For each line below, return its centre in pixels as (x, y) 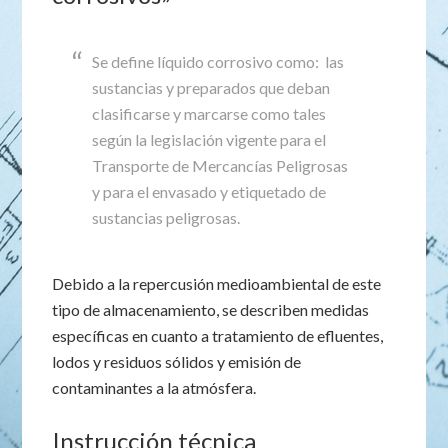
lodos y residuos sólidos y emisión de (177, 361)
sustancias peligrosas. (166, 217)
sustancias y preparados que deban (211, 87)
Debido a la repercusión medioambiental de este (217, 283)
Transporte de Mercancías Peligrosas (220, 165)
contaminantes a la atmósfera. (154, 387)
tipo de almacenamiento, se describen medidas (211, 309)
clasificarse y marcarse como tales (209, 113)
